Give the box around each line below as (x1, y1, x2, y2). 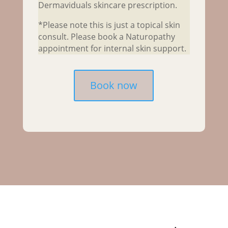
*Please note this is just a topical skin (38, 19, 180, 31)
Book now (90, 78, 138, 93)
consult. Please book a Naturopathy (38, 31, 175, 43)
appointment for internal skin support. (38, 43, 186, 54)
